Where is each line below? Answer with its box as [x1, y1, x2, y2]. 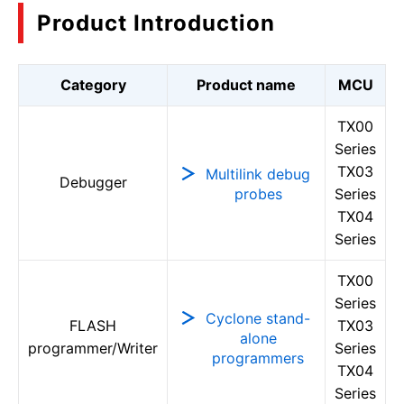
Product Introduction [37, 10, 275, 36]
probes [234, 185, 282, 203]
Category [60, 76, 126, 94]
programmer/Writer [28, 339, 158, 357]
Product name [197, 76, 296, 94]
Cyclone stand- [206, 309, 310, 327]
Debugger [59, 173, 127, 191]
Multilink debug [206, 165, 310, 183]
